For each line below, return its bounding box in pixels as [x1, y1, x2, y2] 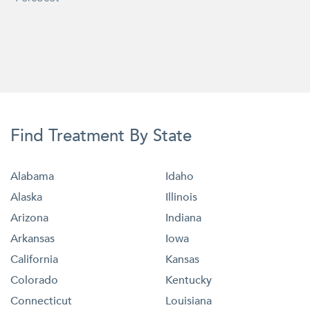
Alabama [10, 168, 54, 184]
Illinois [165, 189, 197, 205]
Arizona [10, 210, 48, 226]
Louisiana [165, 293, 212, 309]
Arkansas [10, 230, 55, 246]
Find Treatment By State [10, 124, 192, 147]
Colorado [10, 272, 58, 288]
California [10, 251, 58, 267]
